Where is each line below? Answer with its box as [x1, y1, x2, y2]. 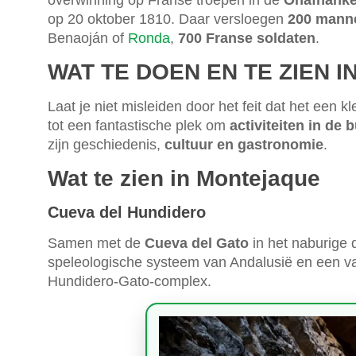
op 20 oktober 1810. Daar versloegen [48, 11, 288, 28]
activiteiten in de [230, 118, 342, 134]
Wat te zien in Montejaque [48, 166, 320, 192]
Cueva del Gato [145, 235, 249, 252]
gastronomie [238, 137, 323, 153]
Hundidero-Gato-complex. [48, 273, 211, 290]
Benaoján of [48, 30, 128, 47]
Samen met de [48, 235, 145, 252]
